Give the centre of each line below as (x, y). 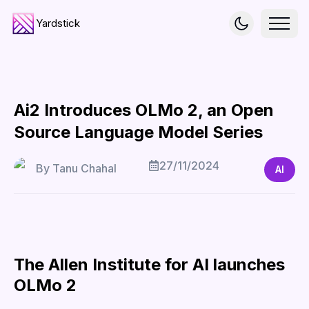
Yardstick (58, 23)
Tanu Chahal (84, 168)
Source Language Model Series (138, 132)
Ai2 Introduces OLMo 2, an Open (144, 110)
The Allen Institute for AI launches (149, 265)
